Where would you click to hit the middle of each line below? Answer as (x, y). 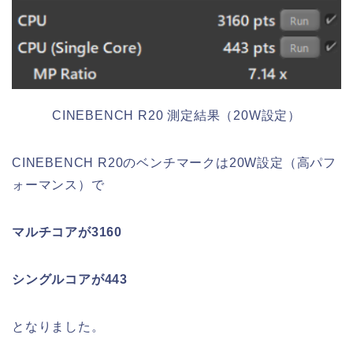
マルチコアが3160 (67, 232)
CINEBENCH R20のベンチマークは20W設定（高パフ (174, 162)
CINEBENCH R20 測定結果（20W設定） (176, 115)
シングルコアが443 (70, 279)
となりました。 (58, 326)
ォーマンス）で (58, 184)
